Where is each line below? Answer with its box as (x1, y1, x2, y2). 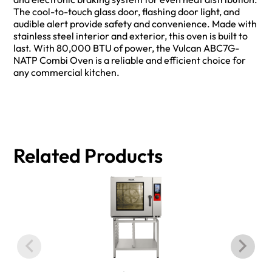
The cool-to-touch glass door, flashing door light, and (13, 5, 240, 18)
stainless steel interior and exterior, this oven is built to (13, 30, 248, 42)
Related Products (13, 143, 163, 168)
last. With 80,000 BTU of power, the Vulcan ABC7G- (13, 42, 240, 55)
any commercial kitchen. (13, 66, 120, 79)
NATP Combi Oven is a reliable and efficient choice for (13, 54, 246, 67)
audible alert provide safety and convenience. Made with (13, 18, 257, 30)
